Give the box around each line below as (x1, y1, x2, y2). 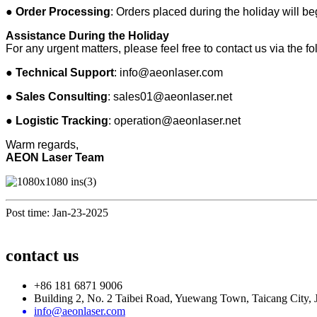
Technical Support (16, 66, 114, 79)
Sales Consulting (16, 90, 108, 103)
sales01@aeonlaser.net (113, 90, 232, 103)
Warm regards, (6, 138, 79, 151)
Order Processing (16, 5, 110, 18)
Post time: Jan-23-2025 (6, 206, 108, 219)
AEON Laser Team (6, 151, 104, 163)
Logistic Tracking (16, 114, 108, 127)
